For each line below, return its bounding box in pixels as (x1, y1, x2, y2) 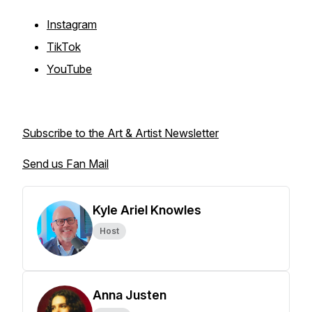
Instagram (47, 17, 97, 31)
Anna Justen (93, 288, 166, 302)
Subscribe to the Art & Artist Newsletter (22, 126, 219, 140)
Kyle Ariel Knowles (93, 203, 201, 217)
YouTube (47, 62, 92, 76)
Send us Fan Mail (22, 157, 109, 171)
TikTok (47, 40, 81, 54)
